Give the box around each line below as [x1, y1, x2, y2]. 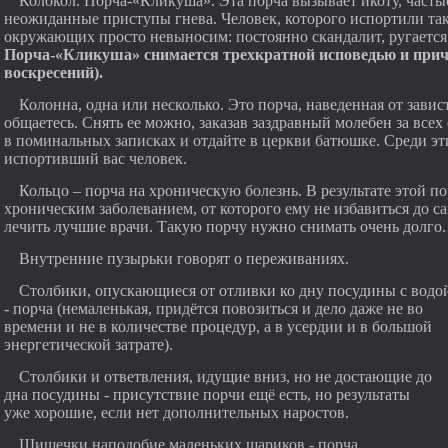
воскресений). [4, 64, 103, 81]
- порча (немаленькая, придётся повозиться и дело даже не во [4, 300, 423, 317]
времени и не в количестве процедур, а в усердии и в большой [4, 318, 432, 335]
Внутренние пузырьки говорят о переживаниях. [19, 250, 349, 267]
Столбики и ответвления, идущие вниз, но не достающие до [19, 368, 432, 385]
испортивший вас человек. [4, 150, 187, 167]
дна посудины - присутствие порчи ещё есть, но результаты [4, 386, 410, 403]
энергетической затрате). [4, 336, 173, 353]
